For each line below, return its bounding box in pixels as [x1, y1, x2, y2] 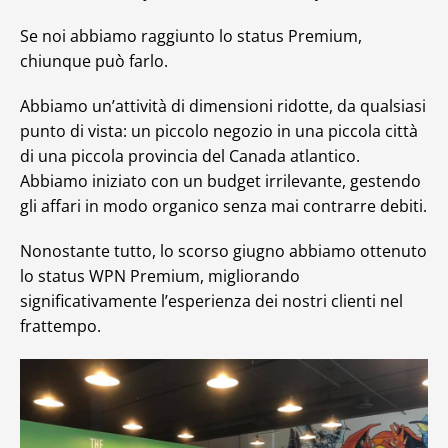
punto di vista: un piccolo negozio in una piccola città [20, 120, 418, 142]
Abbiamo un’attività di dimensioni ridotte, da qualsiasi [20, 95, 426, 117]
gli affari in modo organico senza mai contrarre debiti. [20, 195, 427, 217]
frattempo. [20, 315, 101, 337]
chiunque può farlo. [20, 50, 168, 72]
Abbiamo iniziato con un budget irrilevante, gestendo [20, 170, 421, 192]
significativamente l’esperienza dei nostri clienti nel [20, 290, 403, 312]
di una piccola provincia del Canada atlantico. [20, 145, 360, 167]
